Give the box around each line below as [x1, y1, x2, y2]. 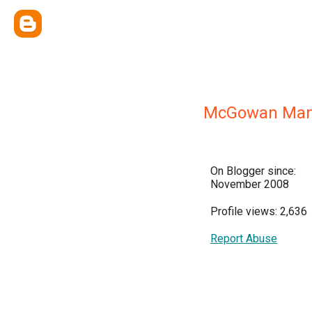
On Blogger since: [210, 164, 296, 178]
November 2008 [210, 178, 289, 191]
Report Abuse [210, 232, 277, 245]
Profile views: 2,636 [210, 205, 307, 218]
